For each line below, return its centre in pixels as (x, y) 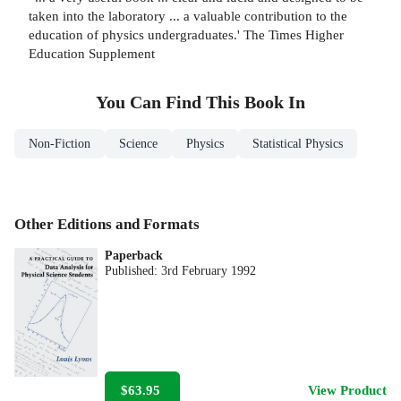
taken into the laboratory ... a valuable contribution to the (188, 16)
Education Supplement (92, 54)
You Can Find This (170, 103)
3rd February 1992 (209, 271)
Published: (133, 271)
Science (138, 144)
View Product (347, 390)
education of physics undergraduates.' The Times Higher (186, 35)
